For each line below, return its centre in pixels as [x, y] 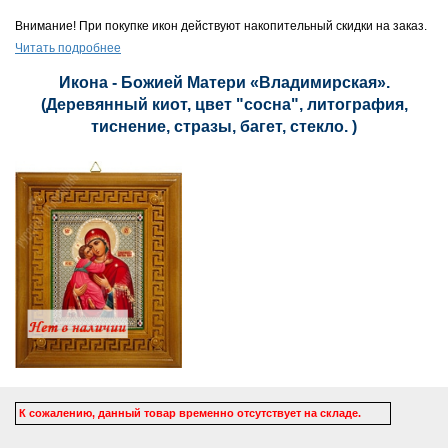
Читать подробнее [68, 48]
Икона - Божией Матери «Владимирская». [224, 82]
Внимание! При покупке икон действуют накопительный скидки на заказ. [221, 26]
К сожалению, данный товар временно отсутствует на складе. [190, 412]
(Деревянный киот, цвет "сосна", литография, [224, 104]
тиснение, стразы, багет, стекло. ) [224, 126]
